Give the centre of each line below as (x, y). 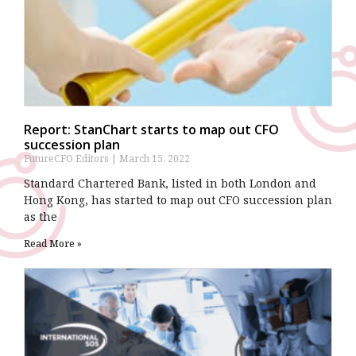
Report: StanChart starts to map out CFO (151, 129)
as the (41, 216)
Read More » (53, 243)
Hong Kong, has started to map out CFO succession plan (178, 199)
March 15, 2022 (153, 158)
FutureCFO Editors (68, 158)
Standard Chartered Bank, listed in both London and (170, 183)
